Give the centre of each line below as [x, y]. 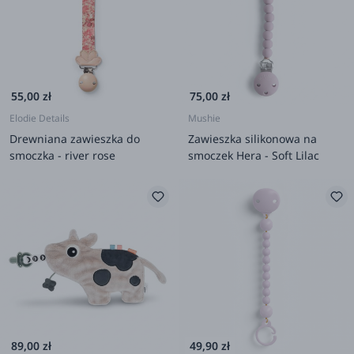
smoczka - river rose [62, 155]
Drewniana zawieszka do [75, 138]
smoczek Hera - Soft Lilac [254, 155]
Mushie [204, 118]
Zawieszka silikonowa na [252, 138]
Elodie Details [40, 118]
